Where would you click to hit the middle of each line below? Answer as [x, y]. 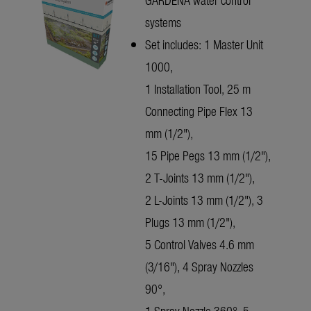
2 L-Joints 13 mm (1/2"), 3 [204, 200]
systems [163, 22]
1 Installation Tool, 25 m [198, 89]
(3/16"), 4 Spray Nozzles [199, 267]
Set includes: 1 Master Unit [204, 44]
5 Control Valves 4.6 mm [200, 244]
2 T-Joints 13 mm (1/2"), [200, 178]
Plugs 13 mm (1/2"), [190, 222]
